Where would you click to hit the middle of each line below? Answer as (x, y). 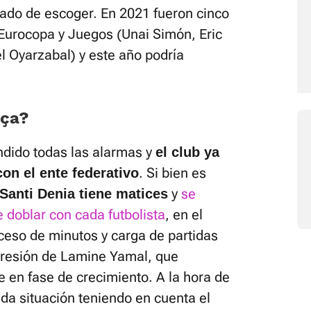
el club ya (187, 152)
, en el (184, 215)
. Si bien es (173, 173)
